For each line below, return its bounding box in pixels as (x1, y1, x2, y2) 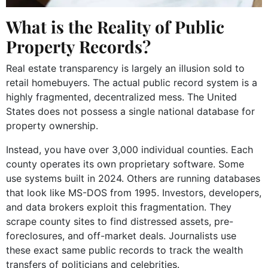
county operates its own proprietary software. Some (6, 157, 244, 170)
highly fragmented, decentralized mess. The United (6, 90, 237, 103)
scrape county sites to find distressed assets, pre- (6, 215, 233, 227)
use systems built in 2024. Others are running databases (6, 172, 260, 184)
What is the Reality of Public (6, 15, 224, 38)
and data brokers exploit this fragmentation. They (6, 200, 232, 213)
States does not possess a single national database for (6, 105, 255, 117)
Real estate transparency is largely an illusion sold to (6, 62, 245, 74)
